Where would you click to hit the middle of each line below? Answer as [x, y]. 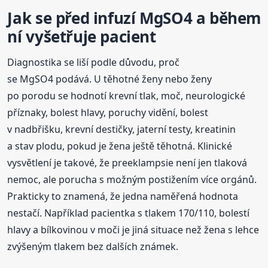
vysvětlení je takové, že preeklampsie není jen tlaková [127, 162]
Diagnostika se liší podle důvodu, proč [94, 62]
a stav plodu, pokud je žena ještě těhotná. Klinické [120, 146]
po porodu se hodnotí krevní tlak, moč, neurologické [127, 95]
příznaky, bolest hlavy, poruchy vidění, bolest [108, 112]
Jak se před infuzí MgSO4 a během [134, 18]
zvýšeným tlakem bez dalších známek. [93, 246]
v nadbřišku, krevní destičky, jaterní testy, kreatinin [122, 129]
